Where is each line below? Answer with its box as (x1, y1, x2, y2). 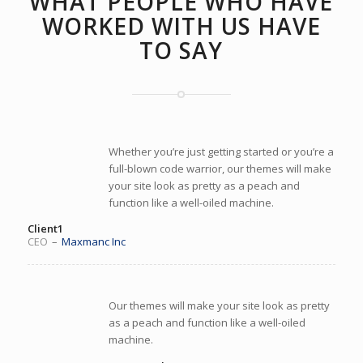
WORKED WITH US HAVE (41, 10, 321, 41)
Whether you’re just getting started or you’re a (108, 143, 334, 159)
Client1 (27, 221, 63, 237)
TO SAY (139, 34, 224, 66)
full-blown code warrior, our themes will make (108, 160, 331, 176)
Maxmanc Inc (61, 234, 126, 250)
